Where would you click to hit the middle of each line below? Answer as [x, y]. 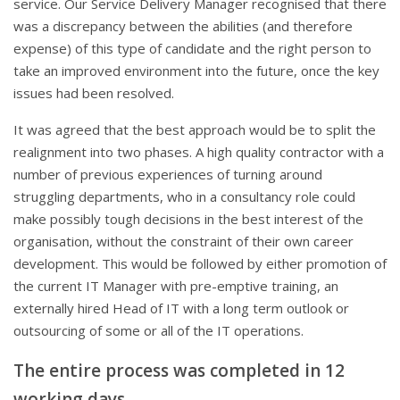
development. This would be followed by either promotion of [200, 264]
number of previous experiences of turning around [168, 175]
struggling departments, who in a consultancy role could [184, 197]
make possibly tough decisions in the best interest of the [188, 219]
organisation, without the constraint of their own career [183, 242]
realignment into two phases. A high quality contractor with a [199, 152]
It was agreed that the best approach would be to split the [195, 130]
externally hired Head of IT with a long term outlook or [181, 308]
